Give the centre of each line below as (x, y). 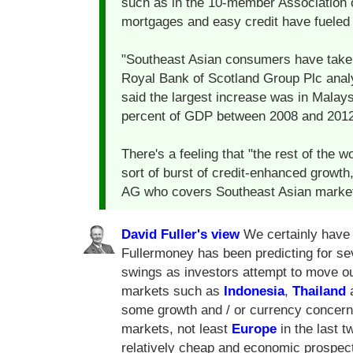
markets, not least (176, 329)
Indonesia (254, 292)
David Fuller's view (180, 235)
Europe (254, 329)
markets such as (173, 292)
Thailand (319, 292)
